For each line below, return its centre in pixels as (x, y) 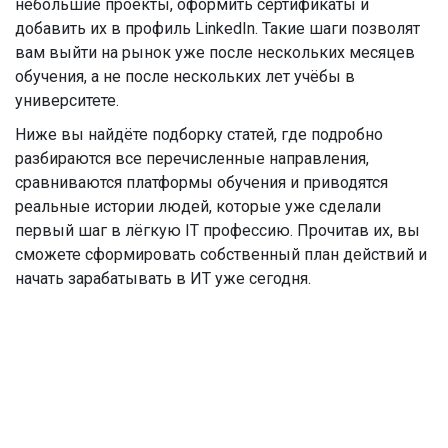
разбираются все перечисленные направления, (192, 158)
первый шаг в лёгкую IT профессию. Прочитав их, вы (217, 230)
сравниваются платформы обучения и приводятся (201, 182)
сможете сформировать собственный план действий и (221, 254)
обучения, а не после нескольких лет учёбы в (185, 76)
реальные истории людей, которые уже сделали (198, 206)
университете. (67, 100)
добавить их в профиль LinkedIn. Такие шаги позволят (217, 28)
